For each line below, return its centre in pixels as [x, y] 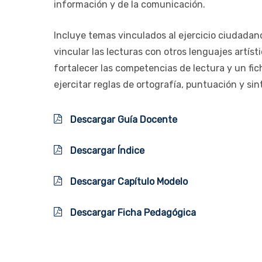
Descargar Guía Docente [123, 120]
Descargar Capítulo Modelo [128, 182]
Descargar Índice [106, 151]
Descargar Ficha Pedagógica [132, 213]
